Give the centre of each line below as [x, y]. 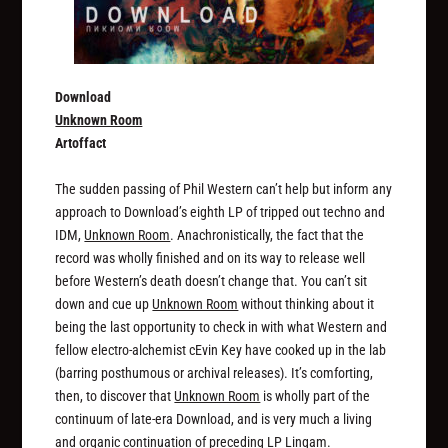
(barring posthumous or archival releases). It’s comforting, [214, 372]
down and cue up [104, 303]
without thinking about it [306, 303]
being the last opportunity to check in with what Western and [221, 326]
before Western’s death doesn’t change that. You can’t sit [211, 280]
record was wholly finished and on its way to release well [210, 257]
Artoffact [81, 143]
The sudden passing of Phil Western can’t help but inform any [224, 188]
